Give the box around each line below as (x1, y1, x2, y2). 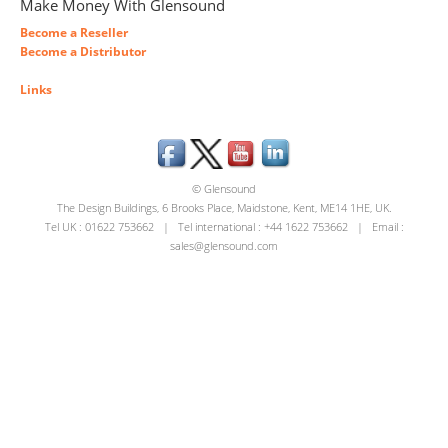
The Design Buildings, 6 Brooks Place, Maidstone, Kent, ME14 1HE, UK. (56, 200, 392, 216)
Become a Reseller (20, 24, 128, 42)
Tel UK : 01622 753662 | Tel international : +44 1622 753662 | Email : (44, 219, 404, 235)
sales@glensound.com (170, 238, 278, 254)
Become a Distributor (20, 43, 146, 61)
